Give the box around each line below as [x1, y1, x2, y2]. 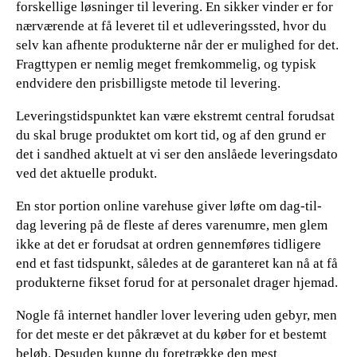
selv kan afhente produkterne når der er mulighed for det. [16, 37, 339, 53]
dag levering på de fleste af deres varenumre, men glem [16, 217, 328, 233]
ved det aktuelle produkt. [16, 165, 157, 181]
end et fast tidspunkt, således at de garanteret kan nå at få [16, 255, 338, 271]
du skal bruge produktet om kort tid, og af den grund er [16, 127, 326, 143]
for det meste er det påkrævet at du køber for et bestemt [16, 326, 327, 342]
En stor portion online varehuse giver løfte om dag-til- [16, 198, 322, 214]
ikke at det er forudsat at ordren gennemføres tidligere [16, 236, 321, 252]
